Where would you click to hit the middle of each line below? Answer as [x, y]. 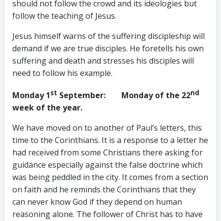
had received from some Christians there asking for [108, 152]
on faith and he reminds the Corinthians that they [104, 189]
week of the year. [47, 107]
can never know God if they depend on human [97, 202]
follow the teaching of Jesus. [64, 16]
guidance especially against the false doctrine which [108, 165]
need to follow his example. [62, 73]
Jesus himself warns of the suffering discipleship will [109, 36]
